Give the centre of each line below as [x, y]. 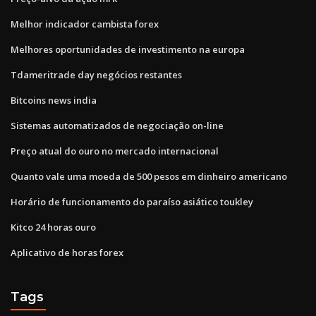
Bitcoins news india [54, 100]
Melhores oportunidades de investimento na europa [128, 49]
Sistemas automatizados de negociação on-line [117, 125]
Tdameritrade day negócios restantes [96, 74]
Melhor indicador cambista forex [85, 24]
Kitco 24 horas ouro [53, 227]
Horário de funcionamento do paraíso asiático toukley [132, 201]
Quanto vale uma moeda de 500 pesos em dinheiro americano [149, 176]
